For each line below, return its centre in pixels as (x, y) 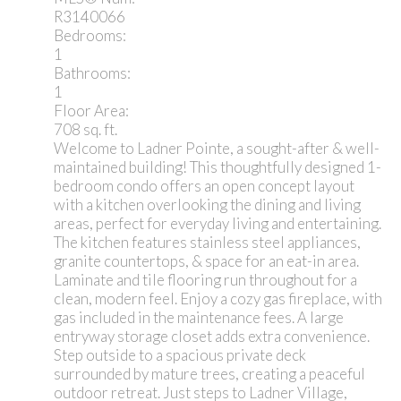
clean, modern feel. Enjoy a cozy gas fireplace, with (218, 299)
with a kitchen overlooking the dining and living (207, 205)
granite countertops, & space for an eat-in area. (206, 261)
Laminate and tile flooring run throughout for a (205, 280)
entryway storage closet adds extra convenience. (212, 337)
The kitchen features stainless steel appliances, (207, 243)
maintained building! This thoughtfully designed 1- (218, 167)
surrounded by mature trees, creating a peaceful (209, 374)
